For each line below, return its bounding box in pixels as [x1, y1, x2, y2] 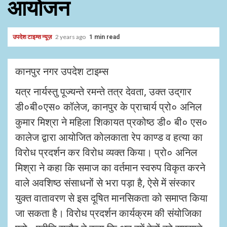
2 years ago [55, 33, 87, 41]
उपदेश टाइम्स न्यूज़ [13, 33, 53, 41]
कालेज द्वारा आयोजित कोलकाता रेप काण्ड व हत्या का [15, 130, 203, 144]
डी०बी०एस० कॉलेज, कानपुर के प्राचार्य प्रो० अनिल [15, 100, 202, 113]
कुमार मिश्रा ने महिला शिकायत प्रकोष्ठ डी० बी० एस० [15, 115, 208, 129]
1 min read [89, 33, 120, 41]
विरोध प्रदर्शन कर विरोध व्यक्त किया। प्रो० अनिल [15, 145, 197, 159]
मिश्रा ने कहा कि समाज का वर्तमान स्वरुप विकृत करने [15, 161, 205, 174]
